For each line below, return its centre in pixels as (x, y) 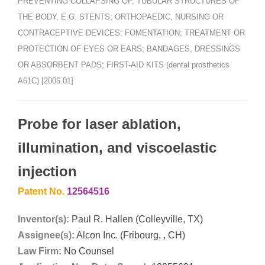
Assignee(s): (46, 235)
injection (47, 171)
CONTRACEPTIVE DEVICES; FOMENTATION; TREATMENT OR (131, 33)
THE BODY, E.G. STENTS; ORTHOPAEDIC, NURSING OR (121, 17)
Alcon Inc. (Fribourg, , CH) (131, 235)
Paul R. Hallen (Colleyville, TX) (137, 219)
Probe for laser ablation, (99, 124)
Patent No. (42, 191)
